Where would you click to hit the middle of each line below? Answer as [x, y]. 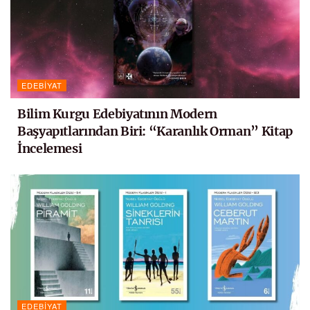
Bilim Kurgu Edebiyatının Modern [117, 114]
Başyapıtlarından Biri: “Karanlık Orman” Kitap [155, 131]
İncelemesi [50, 149]
